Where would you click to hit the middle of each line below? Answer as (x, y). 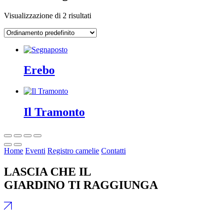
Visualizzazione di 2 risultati (48, 15)
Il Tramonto (54, 112)
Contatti (113, 151)
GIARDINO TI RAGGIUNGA (81, 185)
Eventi (35, 151)
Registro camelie (73, 151)
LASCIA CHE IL (48, 172)
